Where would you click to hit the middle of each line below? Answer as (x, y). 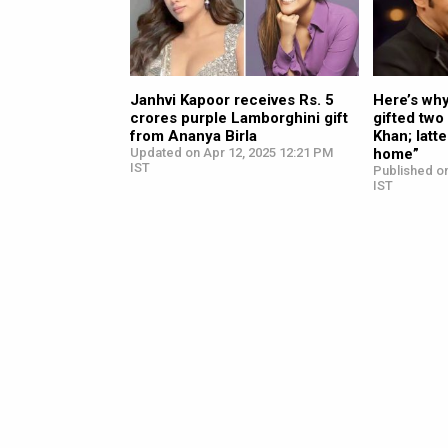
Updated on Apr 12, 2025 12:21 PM (231, 153)
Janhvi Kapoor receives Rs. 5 (232, 100)
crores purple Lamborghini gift (239, 118)
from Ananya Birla (193, 136)
